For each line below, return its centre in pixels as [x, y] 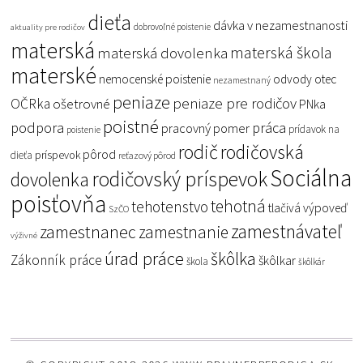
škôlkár [312, 261]
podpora [38, 127]
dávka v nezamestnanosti [281, 25]
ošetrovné [82, 103]
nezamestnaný [242, 80]
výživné [24, 235]
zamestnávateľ [287, 231]
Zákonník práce [57, 260]
